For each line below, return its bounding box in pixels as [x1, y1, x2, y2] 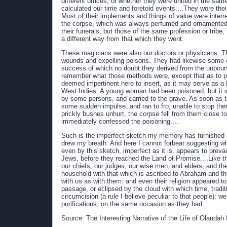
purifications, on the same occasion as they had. [61, 200, 204, 208]
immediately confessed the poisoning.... [61, 118, 178, 125]
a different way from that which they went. [61, 35, 184, 43]
